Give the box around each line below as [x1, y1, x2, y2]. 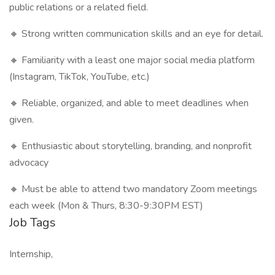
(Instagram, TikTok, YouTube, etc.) [9, 70, 150, 83]
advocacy [9, 156, 48, 169]
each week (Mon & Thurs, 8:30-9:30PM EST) [9, 199, 203, 212]
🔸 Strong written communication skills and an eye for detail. [9, 27, 263, 41]
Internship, [9, 247, 53, 261]
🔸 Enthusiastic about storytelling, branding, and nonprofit [9, 139, 252, 153]
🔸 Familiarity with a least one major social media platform [9, 53, 255, 67]
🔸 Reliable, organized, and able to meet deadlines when [9, 96, 249, 110]
